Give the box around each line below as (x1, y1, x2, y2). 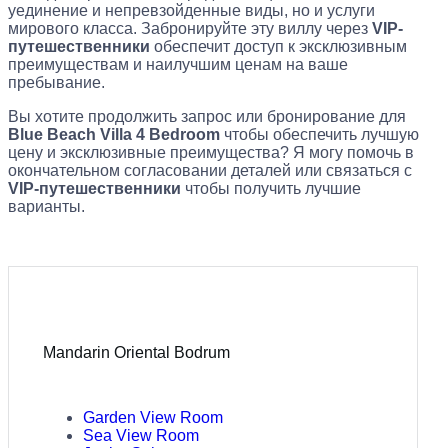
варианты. (8, 197, 85, 215)
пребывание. (8, 73, 105, 91)
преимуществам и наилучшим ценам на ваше (8, 55, 348, 73)
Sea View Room (83, 427, 199, 445)
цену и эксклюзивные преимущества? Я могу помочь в (8, 143, 414, 161)
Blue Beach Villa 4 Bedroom (8, 125, 220, 143)
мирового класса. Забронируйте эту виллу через (8, 19, 372, 37)
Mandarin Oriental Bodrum (43, 343, 230, 361)
